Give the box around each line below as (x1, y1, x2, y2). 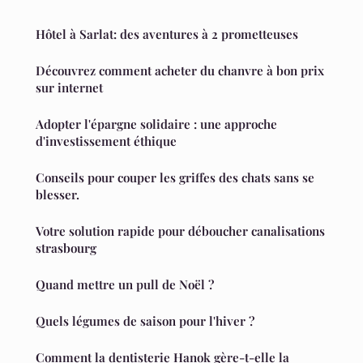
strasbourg (36, 240, 96, 257)
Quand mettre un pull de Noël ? (36, 276, 214, 293)
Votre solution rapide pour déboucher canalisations (36, 223, 325, 240)
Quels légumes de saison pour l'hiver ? (36, 313, 254, 330)
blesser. (36, 186, 79, 203)
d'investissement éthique (36, 133, 177, 150)
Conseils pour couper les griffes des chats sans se (36, 169, 314, 186)
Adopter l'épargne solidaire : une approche (36, 116, 277, 133)
